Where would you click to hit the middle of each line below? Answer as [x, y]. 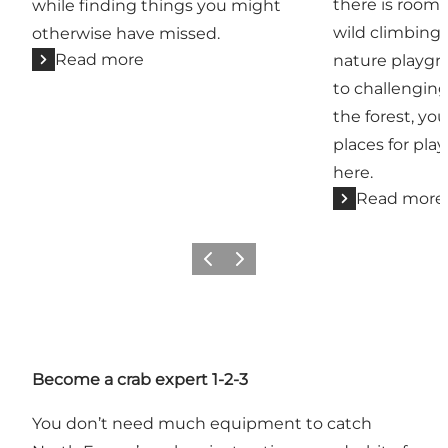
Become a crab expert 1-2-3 [140, 379]
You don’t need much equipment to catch [202, 423]
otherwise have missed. [126, 33]
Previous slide [239, 265]
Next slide [257, 265]
